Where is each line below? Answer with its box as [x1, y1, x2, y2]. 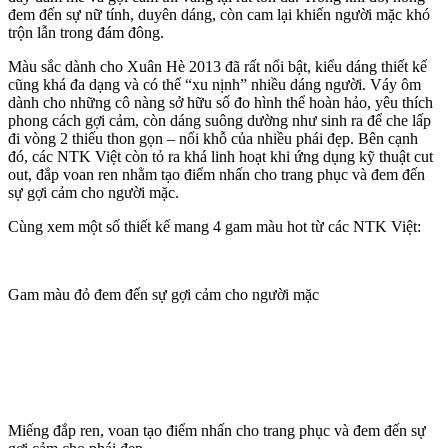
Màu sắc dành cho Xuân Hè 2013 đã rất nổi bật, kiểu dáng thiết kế [8, 57, 427, 75]
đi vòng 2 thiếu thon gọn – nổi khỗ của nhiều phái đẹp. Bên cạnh [8, 129, 418, 147]
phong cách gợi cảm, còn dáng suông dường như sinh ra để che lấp [8, 111, 431, 129]
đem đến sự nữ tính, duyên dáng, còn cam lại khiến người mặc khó [8, 5, 430, 23]
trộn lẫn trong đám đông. [8, 23, 164, 41]
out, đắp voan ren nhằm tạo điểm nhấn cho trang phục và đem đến [8, 165, 425, 183]
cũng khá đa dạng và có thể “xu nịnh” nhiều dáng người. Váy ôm [8, 75, 421, 93]
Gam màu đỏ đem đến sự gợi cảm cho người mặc [8, 285, 319, 303]
